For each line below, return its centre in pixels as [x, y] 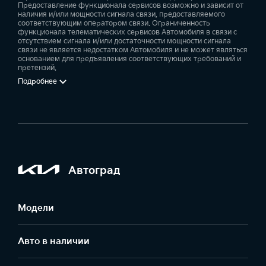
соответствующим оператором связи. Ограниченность [114, 23]
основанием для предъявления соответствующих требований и [129, 59]
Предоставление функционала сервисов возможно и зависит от [131, 6]
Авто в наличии [54, 241]
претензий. [37, 68]
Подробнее [37, 81]
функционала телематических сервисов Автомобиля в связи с [127, 32]
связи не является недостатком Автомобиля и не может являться [133, 50]
